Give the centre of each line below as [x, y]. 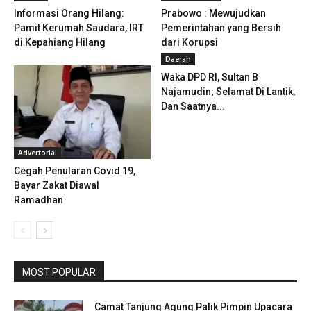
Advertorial [37, 153]
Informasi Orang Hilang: [69, 14]
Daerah [178, 59]
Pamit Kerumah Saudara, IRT [79, 28]
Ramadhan [39, 200]
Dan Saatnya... [193, 107]
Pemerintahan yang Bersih [221, 28]
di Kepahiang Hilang [60, 43]
